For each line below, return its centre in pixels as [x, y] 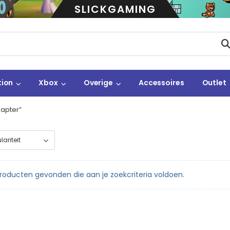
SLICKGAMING [115, 9]
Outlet [214, 83]
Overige [98, 83]
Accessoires [161, 83]
